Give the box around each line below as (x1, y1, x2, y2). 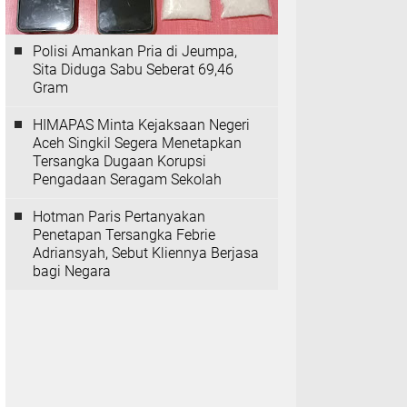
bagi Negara (33, 263, 111, 280)
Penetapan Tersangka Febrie (33, 226, 215, 243)
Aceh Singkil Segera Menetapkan (33, 134, 242, 152)
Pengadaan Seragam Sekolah (33, 171, 222, 188)
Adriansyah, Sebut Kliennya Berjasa (33, 244, 259, 262)
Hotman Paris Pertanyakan (33, 208, 205, 225)
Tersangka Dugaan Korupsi (33, 153, 206, 170)
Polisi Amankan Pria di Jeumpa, (33, 43, 237, 60)
